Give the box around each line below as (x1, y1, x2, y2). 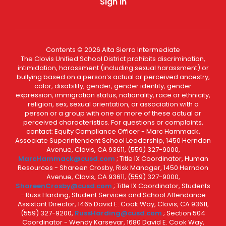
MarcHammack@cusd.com (18, 153, 115, 163)
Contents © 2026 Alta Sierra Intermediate (46, 44, 180, 54)
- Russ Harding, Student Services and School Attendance (20, 190, 206, 200)
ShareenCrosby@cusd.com (16, 181, 112, 191)
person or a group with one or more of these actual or (25, 108, 201, 118)
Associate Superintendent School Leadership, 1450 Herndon (15, 135, 211, 145)
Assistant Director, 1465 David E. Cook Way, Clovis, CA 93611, (17, 199, 209, 209)
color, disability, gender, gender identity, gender (34, 81, 192, 91)
